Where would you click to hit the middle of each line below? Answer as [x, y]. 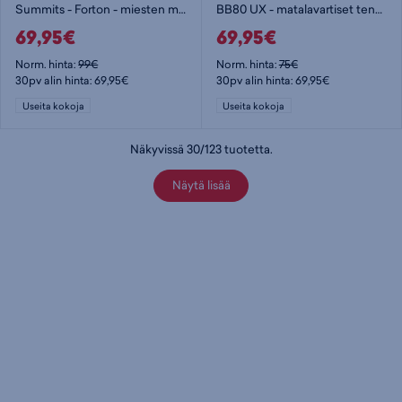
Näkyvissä [158, 149]
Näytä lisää [201, 185]
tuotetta [245, 149]
